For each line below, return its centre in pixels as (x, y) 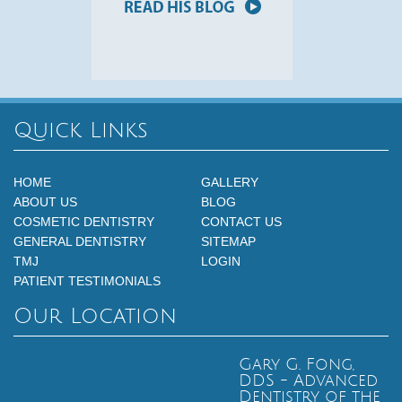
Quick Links (81, 131)
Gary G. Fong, (296, 365)
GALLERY (229, 183)
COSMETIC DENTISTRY (84, 222)
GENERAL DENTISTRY (80, 242)
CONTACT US (241, 222)
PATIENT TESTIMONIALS (87, 281)
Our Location (95, 317)
